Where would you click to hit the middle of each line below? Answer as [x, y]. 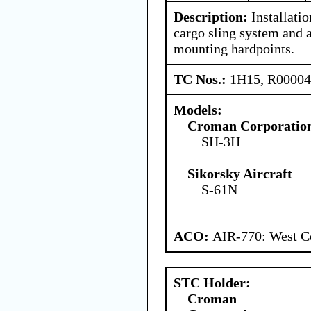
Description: [211, 16]
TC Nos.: [202, 79]
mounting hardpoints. [234, 48]
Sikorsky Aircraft [240, 173]
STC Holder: [212, 282]
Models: [198, 109]
